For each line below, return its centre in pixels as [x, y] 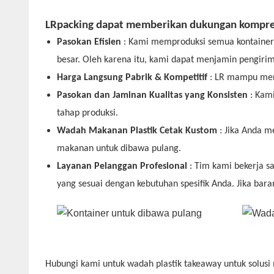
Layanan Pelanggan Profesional [122, 167]
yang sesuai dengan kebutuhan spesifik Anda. [146, 184]
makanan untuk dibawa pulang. [119, 149]
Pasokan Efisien [89, 43]
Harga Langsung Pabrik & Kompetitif [132, 78]
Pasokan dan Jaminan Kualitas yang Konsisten [153, 96]
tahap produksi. [88, 113]
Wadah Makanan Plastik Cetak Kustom [137, 131]
